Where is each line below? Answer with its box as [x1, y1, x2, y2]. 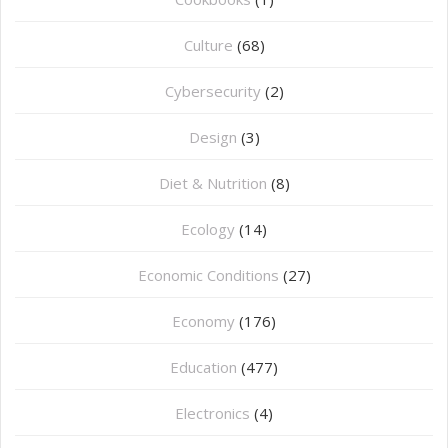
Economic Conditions [137, 265, 279, 286]
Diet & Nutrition [158, 173, 267, 194]
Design [188, 127, 237, 148]
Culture [183, 35, 233, 56]
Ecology [181, 219, 235, 240]
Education [170, 357, 237, 378]
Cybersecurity [164, 81, 261, 102]
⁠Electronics [175, 403, 250, 424]
